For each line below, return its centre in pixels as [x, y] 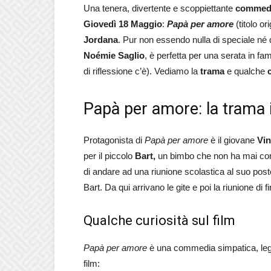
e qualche [246, 71]
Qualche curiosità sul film [159, 220]
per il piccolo [109, 156]
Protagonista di [114, 140]
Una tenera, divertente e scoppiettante [159, 8]
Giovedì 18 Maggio [123, 24]
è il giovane [233, 140]
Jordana [101, 40]
